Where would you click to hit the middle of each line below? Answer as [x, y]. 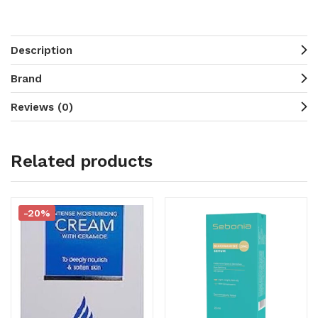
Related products [82, 161]
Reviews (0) [42, 107]
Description [42, 50]
